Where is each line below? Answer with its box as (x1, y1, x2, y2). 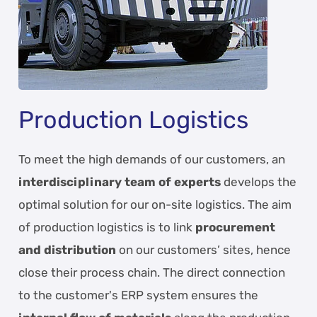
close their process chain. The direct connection (18, 265, 286, 279)
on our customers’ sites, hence (116, 242, 292, 257)
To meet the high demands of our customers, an (18, 151, 286, 166)
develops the (221, 174, 297, 189)
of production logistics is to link (18, 219, 196, 234)
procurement (195, 219, 276, 234)
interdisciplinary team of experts (18, 174, 221, 189)
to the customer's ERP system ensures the (18, 287, 259, 302)
